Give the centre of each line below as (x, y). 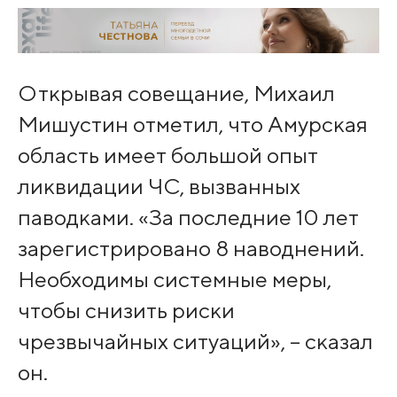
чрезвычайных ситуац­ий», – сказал (195, 342)
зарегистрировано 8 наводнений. (191, 249)
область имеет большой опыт (167, 156)
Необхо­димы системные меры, (174, 280)
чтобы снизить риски (126, 311)
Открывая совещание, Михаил (176, 93)
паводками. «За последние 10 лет (188, 218)
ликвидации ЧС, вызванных (159, 187)
